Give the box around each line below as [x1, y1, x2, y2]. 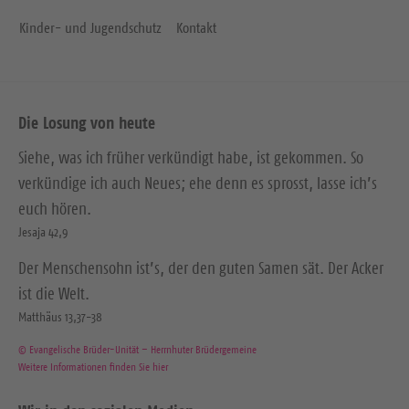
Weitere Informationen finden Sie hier [18, 360, 168, 374]
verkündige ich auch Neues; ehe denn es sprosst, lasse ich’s [18, 173, 377, 194]
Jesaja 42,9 [18, 224, 68, 241]
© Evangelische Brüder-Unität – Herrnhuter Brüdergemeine [18, 342, 257, 357]
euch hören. [18, 199, 91, 220]
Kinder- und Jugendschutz [19, 18, 162, 37]
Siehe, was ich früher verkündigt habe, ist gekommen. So [18, 148, 363, 169]
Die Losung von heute [18, 112, 155, 134]
